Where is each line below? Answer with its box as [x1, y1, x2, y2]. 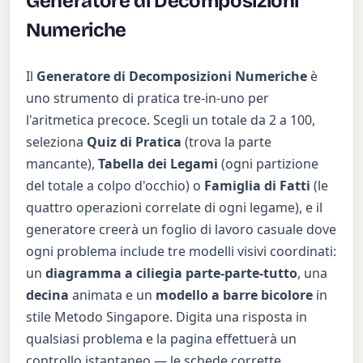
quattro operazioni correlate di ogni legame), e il [26, 199, 323, 217]
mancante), [26, 155, 99, 173]
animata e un [69, 286, 156, 305]
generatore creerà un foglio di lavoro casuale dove [26, 220, 337, 239]
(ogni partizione [218, 155, 319, 173]
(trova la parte [181, 133, 272, 152]
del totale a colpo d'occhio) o [26, 177, 205, 195]
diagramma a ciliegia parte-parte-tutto [45, 264, 298, 283]
